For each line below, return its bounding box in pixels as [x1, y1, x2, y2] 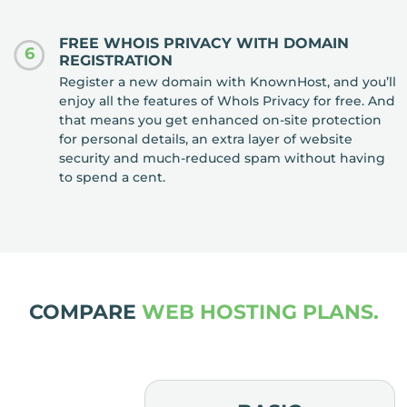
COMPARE [28, 299, 142, 324]
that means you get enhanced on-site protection [59, 112, 382, 129]
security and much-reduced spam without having [59, 150, 386, 167]
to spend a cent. [59, 169, 166, 186]
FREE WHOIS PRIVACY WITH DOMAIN [59, 34, 350, 52]
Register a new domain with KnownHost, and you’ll [59, 74, 397, 91]
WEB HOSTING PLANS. [141, 299, 379, 324]
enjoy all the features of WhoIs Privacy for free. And [59, 93, 396, 110]
